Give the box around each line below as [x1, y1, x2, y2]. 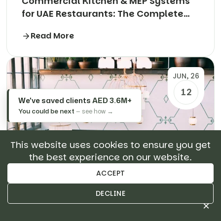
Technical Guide [22, 20, 98, 33]
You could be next [18, 107, 74, 115]
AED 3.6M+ [92, 95, 132, 106]
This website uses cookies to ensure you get [10, 139, 211, 151]
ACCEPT [96, 168, 125, 178]
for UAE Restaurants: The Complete [22, 7, 184, 20]
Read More [31, 30, 74, 42]
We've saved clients [18, 95, 92, 106]
